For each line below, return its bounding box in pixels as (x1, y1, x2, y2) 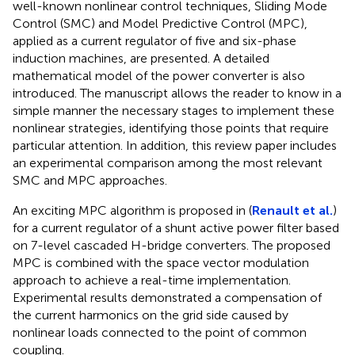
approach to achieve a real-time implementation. (13, 272, 291, 288)
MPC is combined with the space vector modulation (13, 254, 309, 270)
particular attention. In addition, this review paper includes (13, 137, 337, 153)
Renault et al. (252, 202, 333, 218)
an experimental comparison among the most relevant (13, 155, 323, 170)
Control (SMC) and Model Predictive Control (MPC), (13, 15, 307, 31)
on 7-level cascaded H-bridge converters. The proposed (13, 237, 330, 253)
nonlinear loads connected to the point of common (13, 324, 307, 340)
